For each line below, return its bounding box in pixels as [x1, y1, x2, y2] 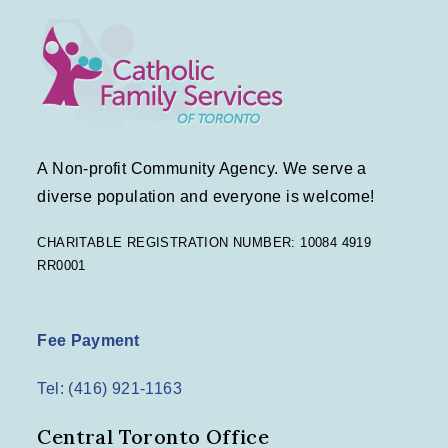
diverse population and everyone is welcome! [37, 187, 375, 205]
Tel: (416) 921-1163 [37, 379, 183, 397]
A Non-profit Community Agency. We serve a [37, 159, 367, 177]
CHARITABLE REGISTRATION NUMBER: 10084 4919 [37, 234, 372, 250]
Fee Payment [37, 331, 140, 349]
